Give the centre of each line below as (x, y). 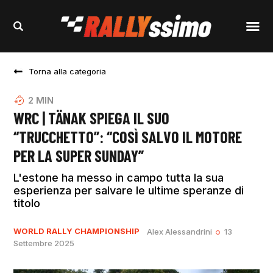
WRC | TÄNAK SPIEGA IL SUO (92, 118)
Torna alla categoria (68, 72)
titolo (27, 204)
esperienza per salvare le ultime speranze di (129, 191)
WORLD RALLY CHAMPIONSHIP (77, 231)
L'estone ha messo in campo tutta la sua (119, 178)
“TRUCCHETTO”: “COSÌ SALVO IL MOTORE (128, 137)
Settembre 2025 (44, 243)
